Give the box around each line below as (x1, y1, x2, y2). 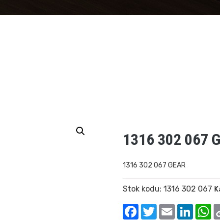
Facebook (138, 202, 174, 212)
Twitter (157, 202, 184, 212)
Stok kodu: (123, 184, 164, 193)
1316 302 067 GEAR (123, 161, 186, 169)
